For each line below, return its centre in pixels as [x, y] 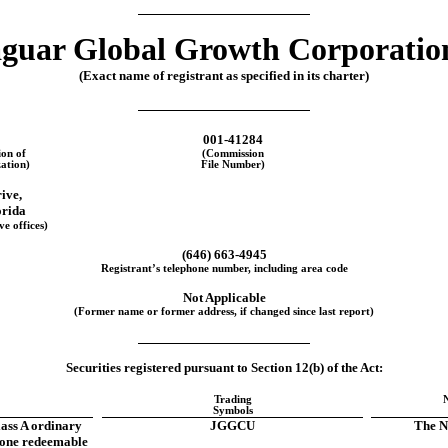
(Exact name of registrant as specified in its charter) [224, 75]
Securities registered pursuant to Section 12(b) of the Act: [224, 367]
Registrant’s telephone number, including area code [224, 268]
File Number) [232, 164]
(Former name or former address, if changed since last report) [224, 311]
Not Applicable [224, 297]
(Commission [232, 153]
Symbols [232, 410]
